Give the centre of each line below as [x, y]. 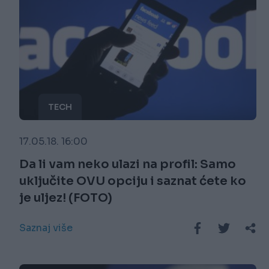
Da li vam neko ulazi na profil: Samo [128, 165]
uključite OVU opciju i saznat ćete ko [133, 181]
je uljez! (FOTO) [66, 198]
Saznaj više [46, 228]
